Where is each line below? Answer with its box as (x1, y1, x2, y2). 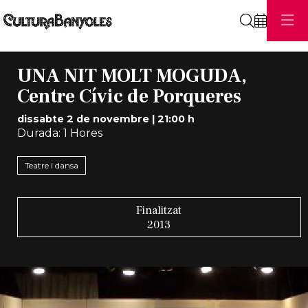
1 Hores (60, 126, 102, 140)
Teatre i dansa (24, 159, 78, 170)
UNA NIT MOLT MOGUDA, (16, 63, 247, 89)
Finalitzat (136, 202, 182, 217)
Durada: (16, 126, 60, 140)
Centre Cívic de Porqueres (16, 84, 241, 109)
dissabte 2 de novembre (16, 112, 149, 125)
